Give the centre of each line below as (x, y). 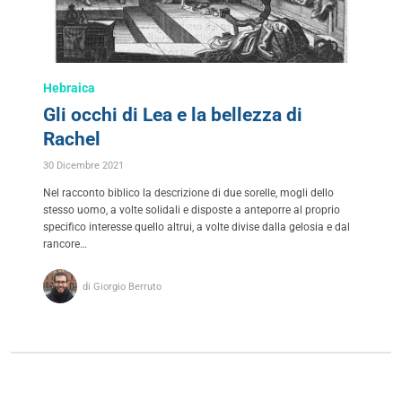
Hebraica (69, 88)
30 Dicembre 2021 (83, 166)
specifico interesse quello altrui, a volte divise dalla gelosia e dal (197, 227)
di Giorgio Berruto (122, 286)
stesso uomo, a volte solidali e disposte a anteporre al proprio (192, 210)
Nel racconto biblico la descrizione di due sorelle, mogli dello (188, 193)
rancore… (65, 245)
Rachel (72, 140)
